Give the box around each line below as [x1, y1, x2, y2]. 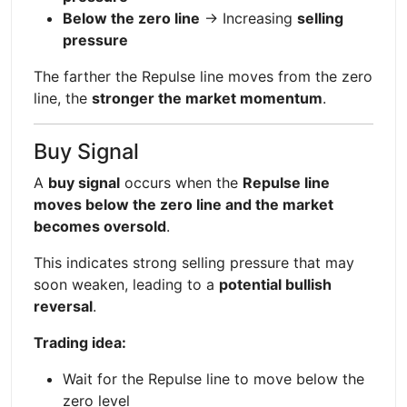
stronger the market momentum [92, 88, 323, 107]
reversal [34, 296, 93, 315]
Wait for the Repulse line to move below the [63, 369, 364, 388]
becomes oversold [34, 216, 166, 235]
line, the [34, 88, 92, 107]
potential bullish [219, 274, 332, 293]
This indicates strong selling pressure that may [34, 253, 354, 272]
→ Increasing [200, 8, 297, 27]
